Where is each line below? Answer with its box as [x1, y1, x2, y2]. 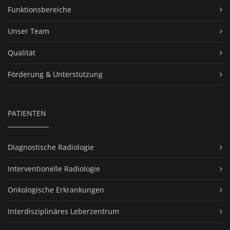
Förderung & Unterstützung [8, 69, 103, 79]
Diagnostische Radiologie [8, 142, 94, 152]
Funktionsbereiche [8, 5, 71, 15]
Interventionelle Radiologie [8, 163, 100, 174]
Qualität [8, 47, 35, 57]
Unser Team [8, 26, 49, 36]
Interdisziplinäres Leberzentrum [8, 206, 119, 217]
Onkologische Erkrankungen [8, 185, 104, 195]
